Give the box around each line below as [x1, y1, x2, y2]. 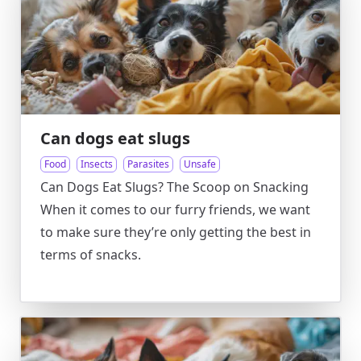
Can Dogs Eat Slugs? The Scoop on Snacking [40, 178, 309, 196]
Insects [81, 157, 113, 171]
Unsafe [184, 157, 216, 171]
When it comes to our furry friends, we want [40, 201, 310, 218]
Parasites [127, 157, 169, 171]
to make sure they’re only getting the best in [40, 223, 311, 241]
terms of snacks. [40, 246, 141, 263]
